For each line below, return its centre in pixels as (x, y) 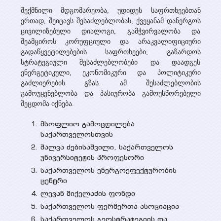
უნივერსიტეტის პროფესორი (92, 157)
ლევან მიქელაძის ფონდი (88, 193)
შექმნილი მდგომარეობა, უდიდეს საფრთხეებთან (110, 11)
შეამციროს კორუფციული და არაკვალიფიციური (110, 42)
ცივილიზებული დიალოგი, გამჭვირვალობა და (110, 31)
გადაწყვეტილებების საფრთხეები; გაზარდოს (110, 52)
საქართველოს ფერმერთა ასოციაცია (110, 206)
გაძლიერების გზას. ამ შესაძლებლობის (110, 83)
